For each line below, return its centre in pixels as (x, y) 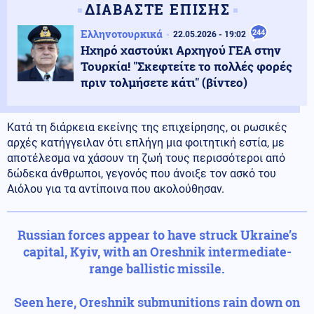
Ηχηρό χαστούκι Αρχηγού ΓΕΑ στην (181, 50)
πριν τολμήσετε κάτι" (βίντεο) (164, 82)
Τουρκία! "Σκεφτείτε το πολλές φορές (186, 66)
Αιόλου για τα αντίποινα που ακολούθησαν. (116, 189)
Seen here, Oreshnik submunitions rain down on (157, 302)
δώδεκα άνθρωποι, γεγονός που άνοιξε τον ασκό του (142, 173)
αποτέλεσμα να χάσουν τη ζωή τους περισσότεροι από (146, 158)
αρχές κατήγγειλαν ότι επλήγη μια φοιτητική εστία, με (146, 142)
